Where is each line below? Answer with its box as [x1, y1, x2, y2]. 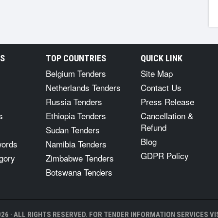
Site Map [141, 67, 173, 79]
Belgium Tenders [46, 67, 106, 79]
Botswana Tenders [46, 166, 112, 178]
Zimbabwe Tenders [46, 152, 114, 164]
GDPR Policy [141, 149, 189, 162]
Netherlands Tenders [46, 81, 121, 93]
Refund [141, 121, 166, 133]
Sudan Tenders [46, 124, 100, 136]
